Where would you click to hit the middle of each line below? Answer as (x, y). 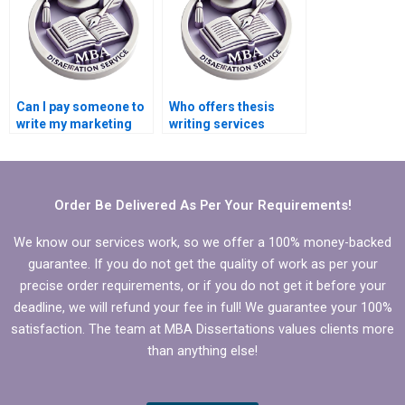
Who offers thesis (222, 107)
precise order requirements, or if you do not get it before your (202, 285)
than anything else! (202, 350)
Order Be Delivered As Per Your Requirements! (202, 205)
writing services (217, 124)
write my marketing (74, 124)
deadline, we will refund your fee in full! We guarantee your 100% (202, 307)
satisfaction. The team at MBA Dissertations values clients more (202, 329)
